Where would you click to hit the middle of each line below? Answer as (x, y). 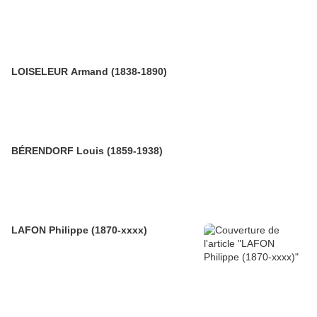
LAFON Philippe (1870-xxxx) (79, 230)
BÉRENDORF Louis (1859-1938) (87, 150)
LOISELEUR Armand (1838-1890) (89, 71)
